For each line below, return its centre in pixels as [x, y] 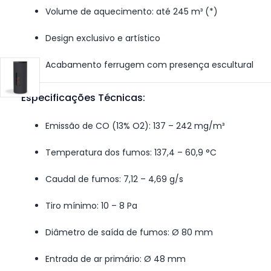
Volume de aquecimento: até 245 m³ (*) [132, 12]
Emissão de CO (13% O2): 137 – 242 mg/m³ [135, 126]
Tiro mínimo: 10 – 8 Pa [91, 206]
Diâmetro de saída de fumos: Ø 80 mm [129, 233]
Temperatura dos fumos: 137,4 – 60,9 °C [131, 153]
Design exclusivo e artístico [103, 38]
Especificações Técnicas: [83, 98]
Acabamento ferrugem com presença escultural [149, 65]
